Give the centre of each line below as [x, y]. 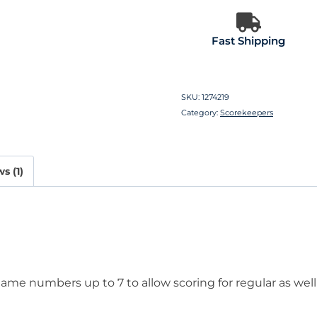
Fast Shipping [248, 40]
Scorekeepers [247, 112]
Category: [201, 112]
